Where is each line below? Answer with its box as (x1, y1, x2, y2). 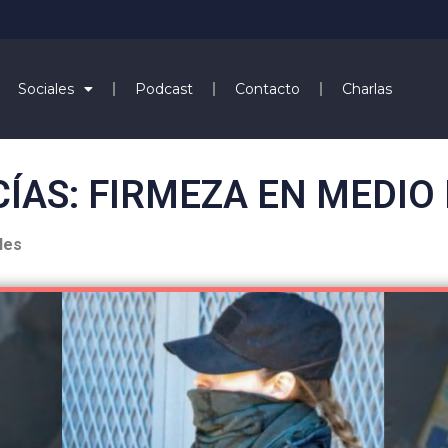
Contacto (234, 79, 300, 98)
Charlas (341, 79, 392, 98)
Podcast (134, 79, 193, 98)
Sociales (17, 79, 74, 98)
